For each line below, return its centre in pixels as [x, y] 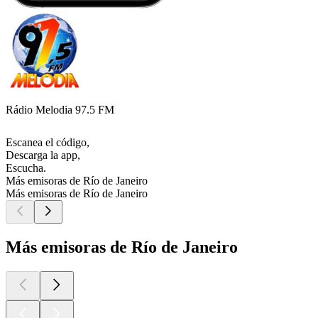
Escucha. [26, 168]
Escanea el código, [48, 143]
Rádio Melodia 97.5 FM [60, 110]
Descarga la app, [43, 155]
